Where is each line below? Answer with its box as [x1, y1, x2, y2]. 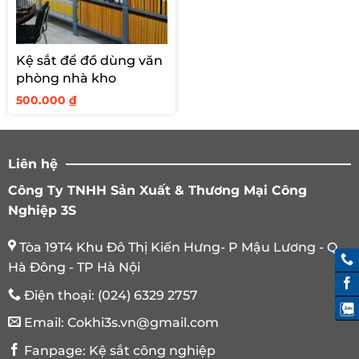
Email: [21, 315, 67, 331]
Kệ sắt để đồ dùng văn [16, 53, 163, 69]
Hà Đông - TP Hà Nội [8, 259, 140, 275]
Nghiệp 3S [8, 203, 76, 219]
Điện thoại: [21, 287, 98, 303]
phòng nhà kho [16, 71, 116, 87]
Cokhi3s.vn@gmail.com [67, 315, 219, 331]
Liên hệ [8, 156, 58, 172]
